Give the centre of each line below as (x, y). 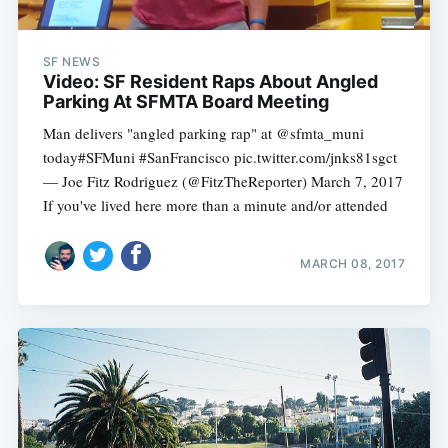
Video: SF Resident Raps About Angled (210, 81)
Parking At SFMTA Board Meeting (185, 101)
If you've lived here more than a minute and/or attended (215, 204)
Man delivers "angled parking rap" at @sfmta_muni (203, 132)
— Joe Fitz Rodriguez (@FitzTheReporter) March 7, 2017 (222, 180)
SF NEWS (71, 61)
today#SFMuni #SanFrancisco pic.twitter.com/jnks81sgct (219, 156)
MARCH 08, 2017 (353, 264)
